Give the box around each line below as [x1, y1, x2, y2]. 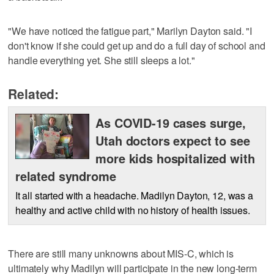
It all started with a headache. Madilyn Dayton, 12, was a [15, 188, 253, 202]
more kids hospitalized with [95, 149, 255, 167]
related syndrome [15, 167, 116, 185]
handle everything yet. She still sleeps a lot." [8, 53, 195, 67]
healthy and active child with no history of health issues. [15, 202, 250, 217]
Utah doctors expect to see [95, 131, 250, 149]
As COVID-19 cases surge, [95, 114, 246, 131]
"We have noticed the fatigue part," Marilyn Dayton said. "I [8, 23, 253, 38]
